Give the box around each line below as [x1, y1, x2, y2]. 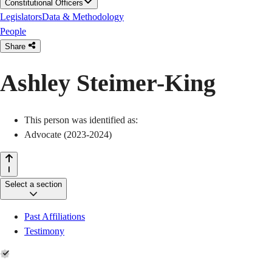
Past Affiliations [24, 211, 85, 222]
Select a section [5, 179, 62, 189]
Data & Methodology [42, 12, 124, 22]
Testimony [24, 225, 64, 236]
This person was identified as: [24, 114, 138, 125]
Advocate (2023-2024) [24, 129, 112, 140]
